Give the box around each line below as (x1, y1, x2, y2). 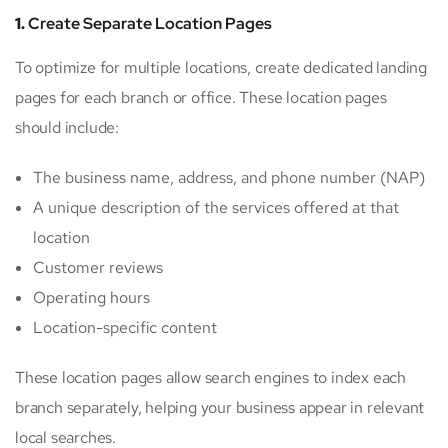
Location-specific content (33, 317, 217, 339)
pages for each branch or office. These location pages (15, 87, 387, 109)
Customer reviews (33, 257, 163, 279)
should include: (15, 117, 120, 139)
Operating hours (33, 287, 150, 309)
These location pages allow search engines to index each (15, 367, 406, 389)
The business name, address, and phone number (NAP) (33, 167, 425, 189)
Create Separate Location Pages (28, 13, 272, 35)
